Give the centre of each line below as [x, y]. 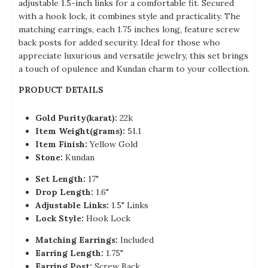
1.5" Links [129, 205]
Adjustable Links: [72, 205]
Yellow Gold [114, 144]
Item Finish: [61, 144]
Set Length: [60, 179]
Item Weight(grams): [81, 131]
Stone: [49, 158]
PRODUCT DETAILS [61, 90]
